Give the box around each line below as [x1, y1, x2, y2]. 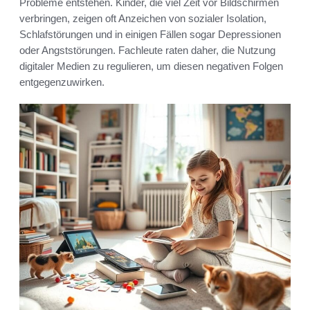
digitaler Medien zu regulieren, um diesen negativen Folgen [19, 60, 283, 72]
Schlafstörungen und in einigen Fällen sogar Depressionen [19, 28, 281, 40]
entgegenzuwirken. [19, 75, 104, 88]
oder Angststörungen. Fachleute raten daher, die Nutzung [19, 44, 275, 56]
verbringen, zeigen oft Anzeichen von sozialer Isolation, [19, 12, 266, 24]
